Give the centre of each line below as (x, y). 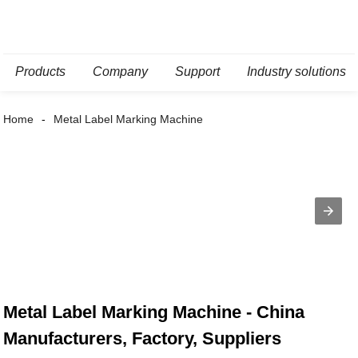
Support (198, 72)
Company (121, 72)
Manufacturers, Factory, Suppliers (143, 339)
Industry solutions (297, 72)
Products (41, 72)
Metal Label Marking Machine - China (154, 312)
